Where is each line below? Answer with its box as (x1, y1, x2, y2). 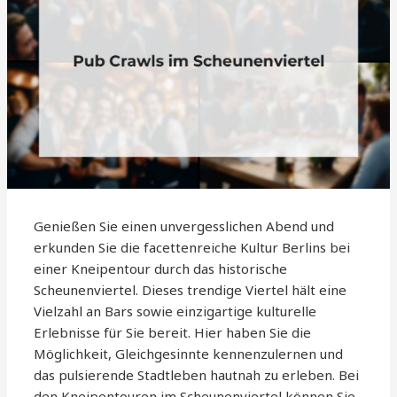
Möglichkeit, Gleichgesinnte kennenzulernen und (34, 344, 344, 362)
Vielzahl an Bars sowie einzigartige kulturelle (34, 301, 317, 320)
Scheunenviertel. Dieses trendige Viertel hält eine (34, 280, 347, 299)
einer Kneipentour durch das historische (34, 259, 288, 277)
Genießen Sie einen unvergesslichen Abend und (34, 216, 335, 235)
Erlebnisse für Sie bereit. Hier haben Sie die (34, 323, 312, 341)
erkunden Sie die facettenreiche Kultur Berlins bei (34, 237, 351, 256)
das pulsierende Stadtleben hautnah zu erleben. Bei (34, 365, 360, 384)
